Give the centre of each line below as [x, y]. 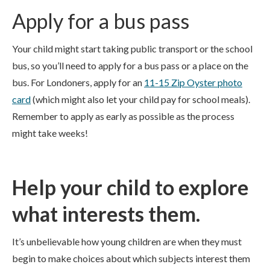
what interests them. [106, 214]
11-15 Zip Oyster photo [193, 82]
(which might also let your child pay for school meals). [140, 99]
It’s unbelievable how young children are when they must [127, 241]
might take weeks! [50, 133]
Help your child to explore [130, 187]
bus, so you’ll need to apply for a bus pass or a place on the [130, 65]
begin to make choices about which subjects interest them [131, 258]
